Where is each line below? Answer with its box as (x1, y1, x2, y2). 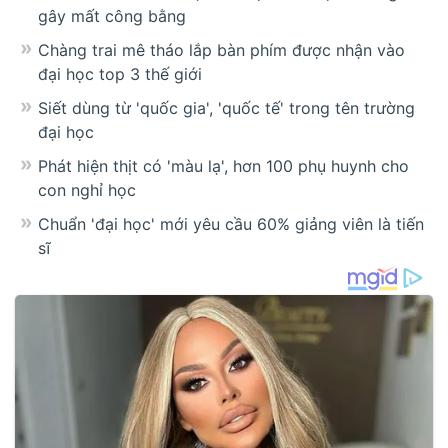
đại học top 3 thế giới (38, 63, 202, 84)
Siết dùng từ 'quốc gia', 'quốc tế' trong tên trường (38, 97, 415, 118)
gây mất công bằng (38, 5, 186, 26)
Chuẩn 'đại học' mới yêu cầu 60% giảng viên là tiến (38, 213, 424, 234)
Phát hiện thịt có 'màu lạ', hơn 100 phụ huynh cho (38, 155, 409, 176)
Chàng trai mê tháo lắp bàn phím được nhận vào (38, 39, 405, 60)
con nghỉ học (38, 179, 136, 200)
